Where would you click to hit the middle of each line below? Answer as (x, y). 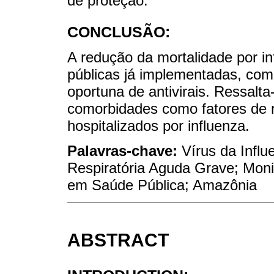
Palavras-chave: (124, 151)
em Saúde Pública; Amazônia (162, 185)
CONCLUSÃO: (119, 32)
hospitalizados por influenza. (158, 126)
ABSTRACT (118, 240)
